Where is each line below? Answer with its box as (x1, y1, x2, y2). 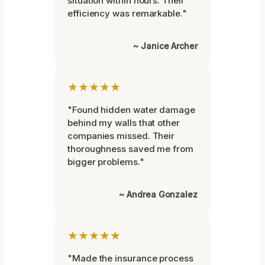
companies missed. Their (67, 130, 175, 142)
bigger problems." (67, 156, 144, 168)
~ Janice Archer (133, 41, 198, 51)
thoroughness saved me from (67, 143, 193, 155)
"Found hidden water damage (67, 104, 195, 116)
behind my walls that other (67, 117, 180, 129)
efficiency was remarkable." (67, 8, 187, 20)
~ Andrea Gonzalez (119, 189, 198, 200)
